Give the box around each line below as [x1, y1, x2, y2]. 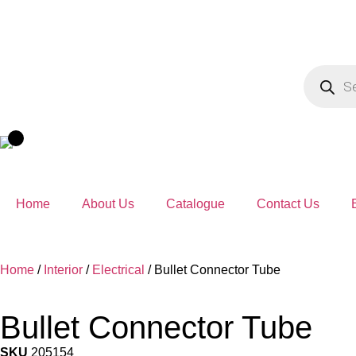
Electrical [92, 263, 145, 277]
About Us [82, 197, 134, 211]
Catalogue [166, 197, 225, 211]
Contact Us [257, 197, 319, 211]
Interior [44, 263, 83, 277]
